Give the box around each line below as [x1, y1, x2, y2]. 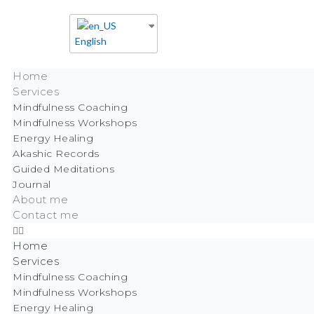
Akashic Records [13, 147, 100, 160]
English [75, 35, 107, 47]
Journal [13, 178, 51, 191]
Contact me [13, 208, 78, 221]
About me [13, 193, 68, 206]
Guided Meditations [13, 163, 114, 175]
